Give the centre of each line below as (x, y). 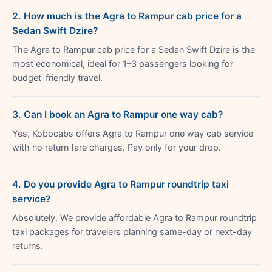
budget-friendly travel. (57, 77)
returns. (28, 246)
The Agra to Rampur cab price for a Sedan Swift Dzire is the (134, 49)
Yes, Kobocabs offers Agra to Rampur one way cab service (133, 133)
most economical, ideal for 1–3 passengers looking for (123, 63)
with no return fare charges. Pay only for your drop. (117, 147)
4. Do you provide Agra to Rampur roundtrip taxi (121, 184)
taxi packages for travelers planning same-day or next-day (132, 232)
